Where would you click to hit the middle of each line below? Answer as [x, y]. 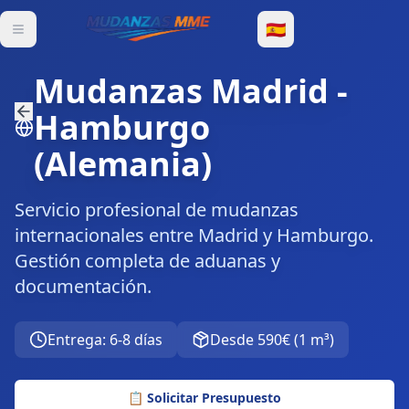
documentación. [83, 286]
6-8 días [136, 340]
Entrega [75, 340]
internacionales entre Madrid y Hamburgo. [194, 235]
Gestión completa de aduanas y [147, 261]
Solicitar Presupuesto [214, 398]
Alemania [123, 164]
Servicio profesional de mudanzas [157, 210]
